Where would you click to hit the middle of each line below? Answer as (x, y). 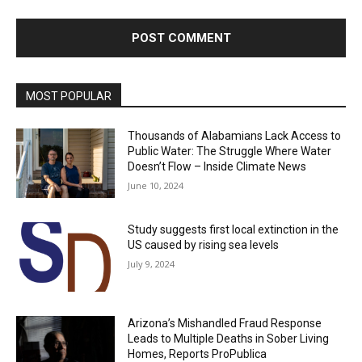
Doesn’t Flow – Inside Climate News (217, 167)
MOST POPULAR (69, 97)
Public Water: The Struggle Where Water (230, 152)
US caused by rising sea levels (204, 245)
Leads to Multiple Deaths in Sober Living (229, 338)
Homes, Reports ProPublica (198, 354)
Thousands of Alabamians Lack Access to (235, 136)
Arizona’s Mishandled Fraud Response (225, 323)
